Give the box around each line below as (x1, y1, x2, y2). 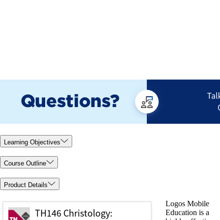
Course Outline (4, 160, 46, 167)
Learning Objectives (4, 138, 60, 146)
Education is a (165, 208, 209, 217)
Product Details (4, 181, 48, 189)
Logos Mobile (165, 199, 209, 208)
